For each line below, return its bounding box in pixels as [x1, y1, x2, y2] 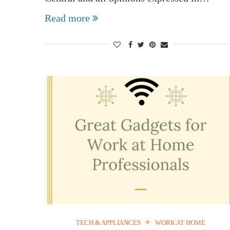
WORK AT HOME [155, 218, 206, 226]
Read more [45, 12, 90, 24]
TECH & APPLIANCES [76, 218, 141, 226]
